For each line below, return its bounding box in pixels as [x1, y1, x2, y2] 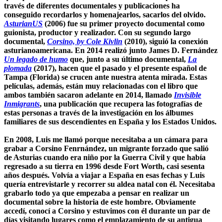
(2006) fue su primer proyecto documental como [43, 19, 205, 28]
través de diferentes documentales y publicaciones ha [4, 1, 180, 10]
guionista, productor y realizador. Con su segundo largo [4, 28, 191, 37]
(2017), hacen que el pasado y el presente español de [32, 63, 207, 72]
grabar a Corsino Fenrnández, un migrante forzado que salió [4, 144, 209, 153]
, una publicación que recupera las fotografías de [40, 99, 202, 108]
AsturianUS [4, 19, 43, 28]
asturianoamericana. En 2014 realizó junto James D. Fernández [4, 46, 218, 55]
